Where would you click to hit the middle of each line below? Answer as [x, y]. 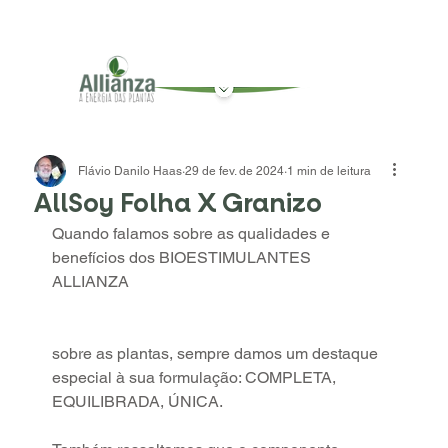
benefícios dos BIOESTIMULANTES [184, 257]
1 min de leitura [329, 171]
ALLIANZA [93, 281]
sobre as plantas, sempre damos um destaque [217, 353]
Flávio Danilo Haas [130, 171]
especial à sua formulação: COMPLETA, [196, 377]
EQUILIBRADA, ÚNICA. [138, 401]
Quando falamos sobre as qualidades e [193, 233]
